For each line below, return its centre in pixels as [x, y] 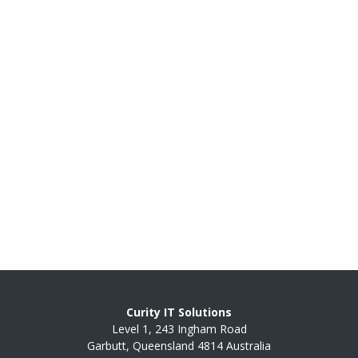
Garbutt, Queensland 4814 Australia [179, 346]
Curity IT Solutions [179, 312]
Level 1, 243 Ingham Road [179, 329]
